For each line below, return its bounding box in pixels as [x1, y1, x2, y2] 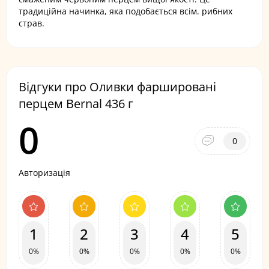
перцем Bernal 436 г [19, 95, 133, 112]
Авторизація [19, 167, 70, 178]
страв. [19, 17, 44, 29]
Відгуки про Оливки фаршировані [19, 79, 216, 95]
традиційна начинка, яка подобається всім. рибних [19, 5, 232, 17]
